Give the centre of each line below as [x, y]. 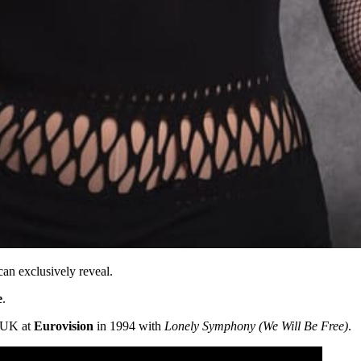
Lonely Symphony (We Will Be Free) [256, 326]
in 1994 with [129, 326]
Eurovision [64, 326]
